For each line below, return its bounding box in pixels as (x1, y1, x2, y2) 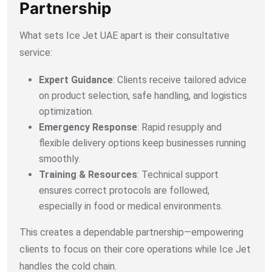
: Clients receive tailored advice (113, 73, 246, 86)
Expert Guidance (39, 73, 113, 86)
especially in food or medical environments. (39, 200, 223, 212)
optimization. (39, 105, 93, 117)
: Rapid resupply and (137, 121, 222, 133)
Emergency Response (39, 121, 137, 133)
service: (19, 46, 52, 58)
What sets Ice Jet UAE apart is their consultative (19, 29, 229, 41)
